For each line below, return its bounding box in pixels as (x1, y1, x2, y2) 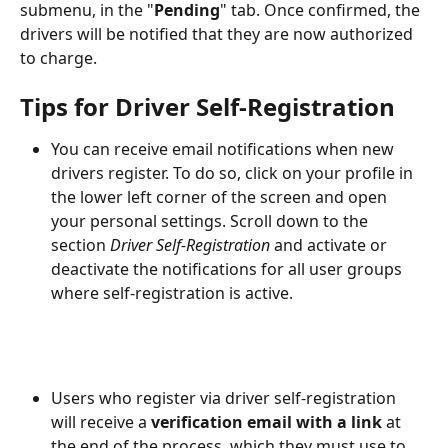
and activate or (270, 234, 391, 257)
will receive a (51, 410, 151, 433)
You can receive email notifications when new (51, 138, 398, 161)
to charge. (20, 46, 97, 69)
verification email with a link (151, 410, 382, 433)
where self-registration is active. (51, 282, 293, 305)
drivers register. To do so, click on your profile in (51, 162, 417, 185)
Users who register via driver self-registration (51, 386, 400, 409)
